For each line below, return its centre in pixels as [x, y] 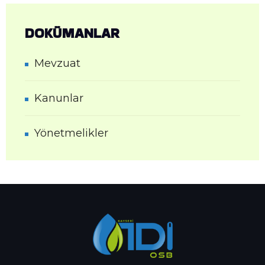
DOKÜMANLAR [72, 33]
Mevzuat [57, 64]
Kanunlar [59, 98]
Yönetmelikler [71, 133]
